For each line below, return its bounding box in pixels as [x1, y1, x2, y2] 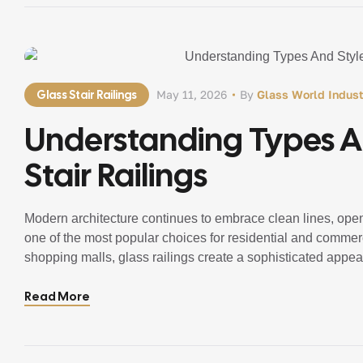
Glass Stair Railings [36, 88, 137, 102]
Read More [24, 288, 90, 305]
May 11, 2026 [156, 88, 227, 101]
